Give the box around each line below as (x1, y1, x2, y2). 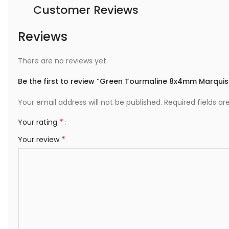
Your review (18, 134, 61, 145)
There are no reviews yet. (18, 56, 108, 66)
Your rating (18, 117, 59, 127)
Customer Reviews (33, 2, 139, 18)
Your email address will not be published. (18, 97, 162, 107)
